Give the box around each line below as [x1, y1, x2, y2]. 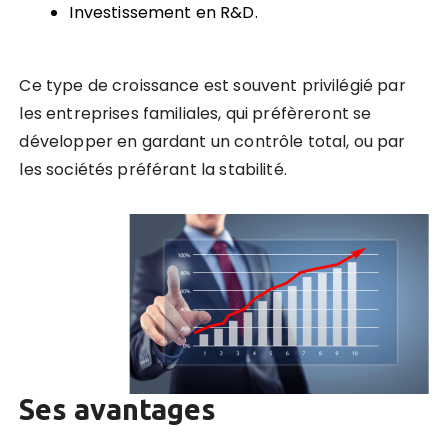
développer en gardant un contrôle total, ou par [19, 129, 406, 153]
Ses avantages [19, 392, 217, 425]
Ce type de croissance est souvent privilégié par [19, 73, 406, 97]
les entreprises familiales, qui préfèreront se [19, 101, 372, 125]
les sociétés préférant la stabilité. [19, 157, 287, 181]
